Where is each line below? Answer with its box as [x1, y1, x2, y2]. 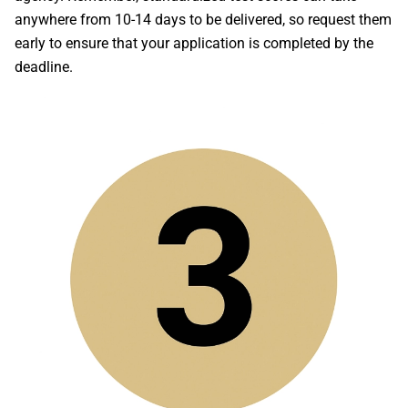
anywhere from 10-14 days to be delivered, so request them [15, 11, 392, 28]
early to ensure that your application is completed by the [15, 35, 373, 52]
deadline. [15, 58, 73, 76]
